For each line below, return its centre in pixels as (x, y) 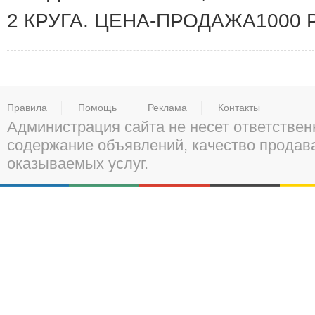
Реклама (167, 108)
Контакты (239, 108)
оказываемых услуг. (78, 163)
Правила (27, 108)
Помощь (97, 108)
